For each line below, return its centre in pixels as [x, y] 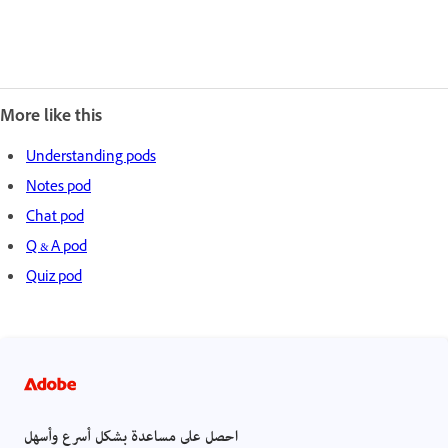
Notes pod [58, 188]
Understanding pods [91, 158]
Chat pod [55, 218]
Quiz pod [54, 278]
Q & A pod [56, 248]
